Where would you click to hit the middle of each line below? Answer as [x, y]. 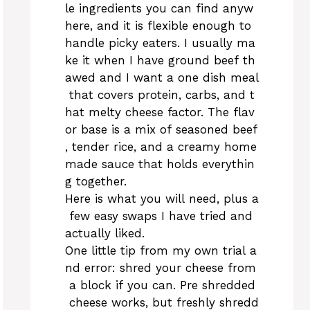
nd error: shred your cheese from [161, 267]
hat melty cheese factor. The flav [160, 112]
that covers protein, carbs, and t [160, 94]
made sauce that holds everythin [160, 164]
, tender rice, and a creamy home [161, 146]
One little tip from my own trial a [161, 250]
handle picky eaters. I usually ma [160, 43]
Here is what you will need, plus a [162, 198]
